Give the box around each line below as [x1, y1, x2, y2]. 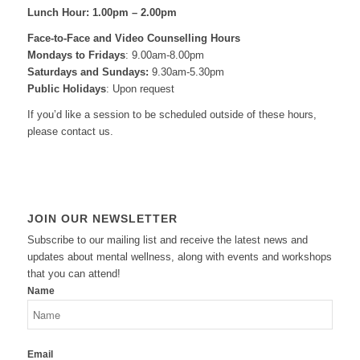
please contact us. [27, 125, 113, 138]
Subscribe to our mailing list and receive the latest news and [27, 234, 308, 247]
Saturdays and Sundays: [27, 66, 149, 79]
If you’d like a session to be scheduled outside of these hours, [27, 108, 317, 121]
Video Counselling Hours [114, 32, 240, 45]
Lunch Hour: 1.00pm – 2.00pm [27, 6, 177, 19]
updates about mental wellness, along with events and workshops [27, 251, 332, 264]
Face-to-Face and [27, 32, 115, 45]
